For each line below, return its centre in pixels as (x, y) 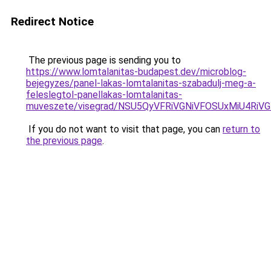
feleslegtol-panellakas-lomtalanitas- (104, 95)
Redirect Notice (52, 21)
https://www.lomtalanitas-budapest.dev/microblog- (136, 72)
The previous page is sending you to (103, 60)
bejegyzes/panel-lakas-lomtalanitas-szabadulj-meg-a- (141, 83)
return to (241, 129)
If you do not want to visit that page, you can (124, 129)
